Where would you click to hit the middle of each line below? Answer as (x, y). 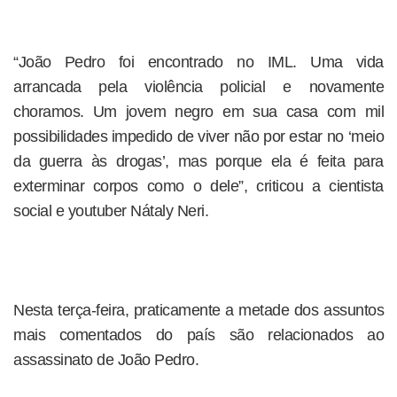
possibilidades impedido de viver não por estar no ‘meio (198, 137)
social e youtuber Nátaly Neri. (111, 211)
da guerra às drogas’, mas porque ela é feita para (198, 162)
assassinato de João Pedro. (106, 360)
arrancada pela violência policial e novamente (198, 87)
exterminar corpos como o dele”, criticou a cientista (198, 187)
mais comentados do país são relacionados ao (198, 335)
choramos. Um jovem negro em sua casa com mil (198, 112)
